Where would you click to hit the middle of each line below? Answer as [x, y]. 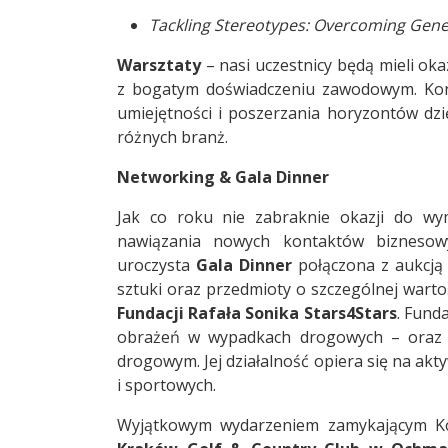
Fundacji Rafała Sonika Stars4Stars [257, 313]
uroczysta [157, 265]
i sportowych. [166, 385]
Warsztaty [161, 65]
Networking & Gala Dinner [223, 177]
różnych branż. [172, 137]
